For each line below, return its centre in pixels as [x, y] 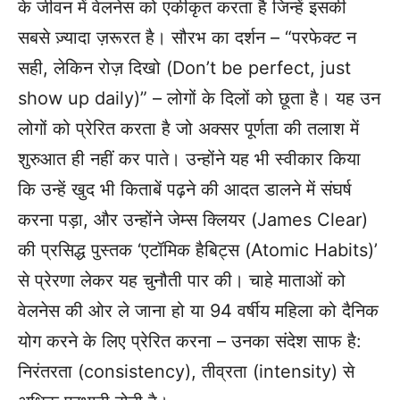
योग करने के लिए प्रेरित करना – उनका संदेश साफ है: [190, 342]
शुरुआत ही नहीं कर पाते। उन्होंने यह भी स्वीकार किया [189, 159]
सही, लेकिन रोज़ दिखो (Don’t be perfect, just [184, 68]
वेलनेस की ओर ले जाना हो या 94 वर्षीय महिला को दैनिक [198, 311]
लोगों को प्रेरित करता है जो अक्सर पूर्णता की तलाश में [188, 129]
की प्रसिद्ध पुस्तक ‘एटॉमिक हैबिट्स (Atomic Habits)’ [198, 250]
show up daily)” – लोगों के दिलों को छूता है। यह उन [199, 99]
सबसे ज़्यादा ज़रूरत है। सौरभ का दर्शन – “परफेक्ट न [187, 38]
